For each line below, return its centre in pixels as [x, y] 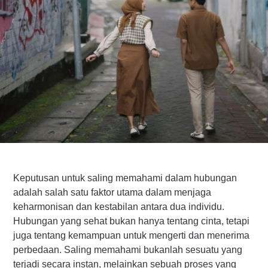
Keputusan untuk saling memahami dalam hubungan [125, 178]
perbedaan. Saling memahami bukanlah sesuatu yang [128, 250]
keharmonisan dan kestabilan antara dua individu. [119, 207]
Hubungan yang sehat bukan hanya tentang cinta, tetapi [131, 221]
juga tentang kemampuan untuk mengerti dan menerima [131, 236]
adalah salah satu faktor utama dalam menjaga [112, 193]
